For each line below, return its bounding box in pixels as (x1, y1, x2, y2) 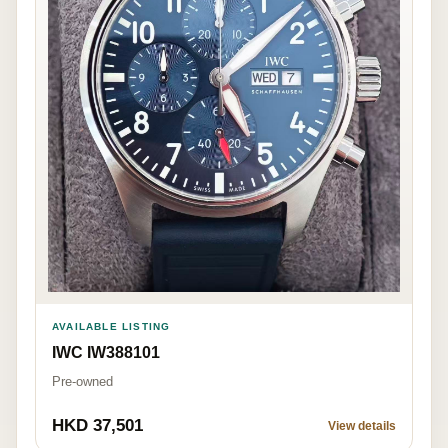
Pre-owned (52, 374, 113, 390)
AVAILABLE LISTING (52, 321, 171, 333)
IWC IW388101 (52, 344, 160, 362)
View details (328, 419, 396, 434)
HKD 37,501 (52, 416, 143, 436)
